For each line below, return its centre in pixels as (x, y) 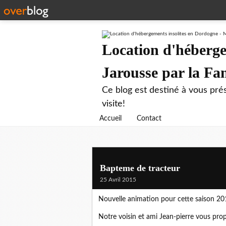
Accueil (110, 119)
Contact (149, 119)
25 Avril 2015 (118, 180)
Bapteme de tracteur (140, 168)
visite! (114, 104)
